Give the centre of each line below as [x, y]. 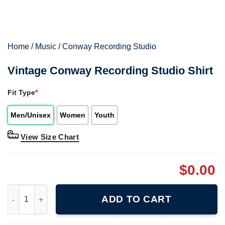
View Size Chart [50, 137]
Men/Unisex [31, 115]
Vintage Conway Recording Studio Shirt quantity [90, 190]
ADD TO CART [137, 199]
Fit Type [21, 92]
